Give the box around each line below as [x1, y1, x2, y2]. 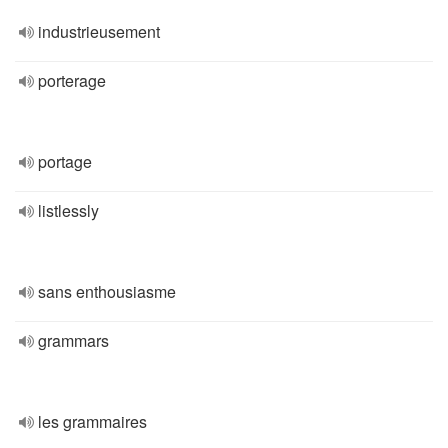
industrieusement [38, 20, 160, 43]
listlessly [38, 199, 99, 222]
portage [38, 150, 92, 173]
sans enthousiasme [38, 280, 176, 303]
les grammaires [38, 410, 147, 433]
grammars [38, 329, 109, 352]
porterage [38, 69, 106, 92]
